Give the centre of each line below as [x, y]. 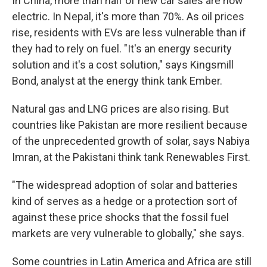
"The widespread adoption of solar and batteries [125, 185]
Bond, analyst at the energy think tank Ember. [117, 81]
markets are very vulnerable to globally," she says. [128, 233]
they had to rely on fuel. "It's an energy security [122, 49]
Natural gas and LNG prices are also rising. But [120, 109]
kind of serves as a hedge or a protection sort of [125, 201]
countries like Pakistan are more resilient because [130, 125]
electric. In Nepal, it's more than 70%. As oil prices [128, 16]
